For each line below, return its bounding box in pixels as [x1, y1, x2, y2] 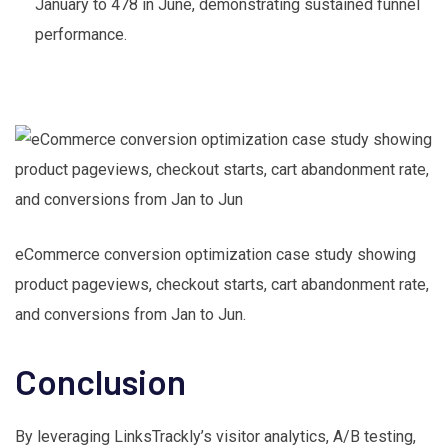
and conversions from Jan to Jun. [15, 305, 246, 325]
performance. [35, 25, 127, 45]
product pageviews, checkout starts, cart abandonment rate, [15, 275, 429, 295]
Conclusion [15, 360, 186, 403]
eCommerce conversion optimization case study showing [15, 245, 416, 265]
